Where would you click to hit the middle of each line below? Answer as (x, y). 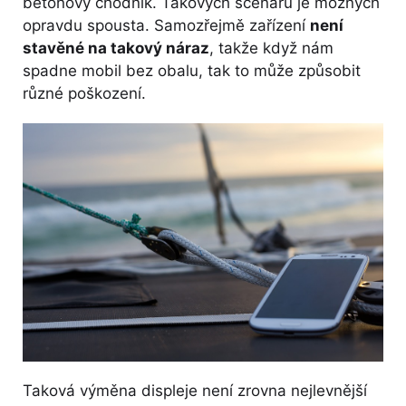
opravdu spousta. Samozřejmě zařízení (166, 26)
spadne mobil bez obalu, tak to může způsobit (192, 71)
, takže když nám (271, 48)
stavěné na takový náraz (116, 48)
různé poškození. (84, 94)
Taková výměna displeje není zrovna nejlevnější (195, 390)
